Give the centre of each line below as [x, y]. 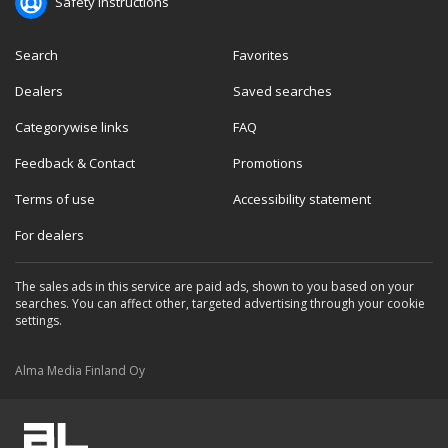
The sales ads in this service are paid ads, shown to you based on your [214, 286]
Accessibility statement [301, 199]
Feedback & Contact [75, 163]
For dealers [49, 235]
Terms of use [55, 199]
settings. [38, 320]
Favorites [260, 55]
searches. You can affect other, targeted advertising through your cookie [220, 303]
